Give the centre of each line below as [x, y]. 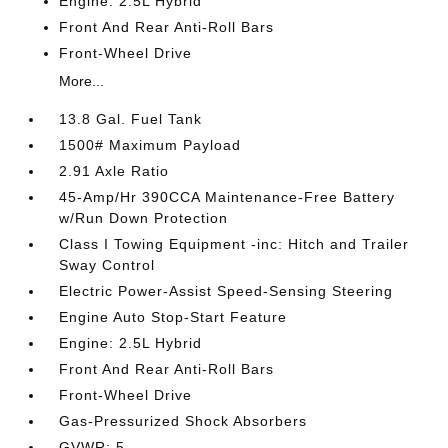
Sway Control [107, 265]
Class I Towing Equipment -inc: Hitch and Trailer [234, 244]
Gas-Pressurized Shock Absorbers [183, 421]
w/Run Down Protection [144, 218]
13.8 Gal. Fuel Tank [131, 119]
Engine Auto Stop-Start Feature [173, 317]
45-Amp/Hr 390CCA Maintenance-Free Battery [227, 197]
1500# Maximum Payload [150, 145]
